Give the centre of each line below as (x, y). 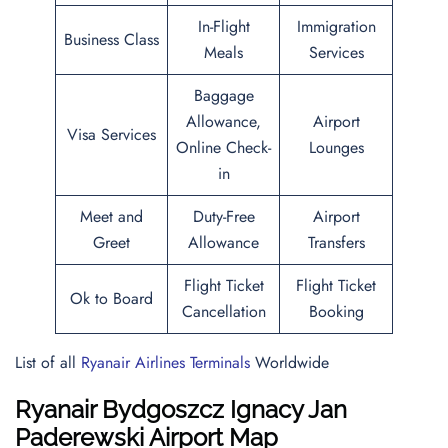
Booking (336, 311)
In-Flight (223, 26)
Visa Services (111, 134)
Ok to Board (111, 298)
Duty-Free (223, 216)
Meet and (111, 216)
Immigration (336, 26)
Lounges (336, 147)
